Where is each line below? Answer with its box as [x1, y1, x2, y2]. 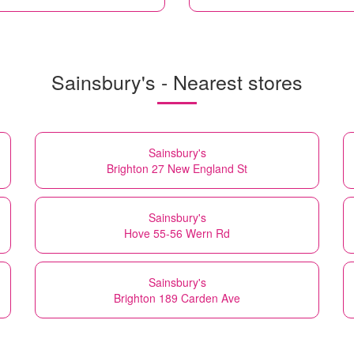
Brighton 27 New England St [107, 160, 247, 176]
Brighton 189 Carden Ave [114, 289, 240, 306]
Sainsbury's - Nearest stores [51, 66, 303, 96]
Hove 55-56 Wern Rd [124, 224, 230, 241]
